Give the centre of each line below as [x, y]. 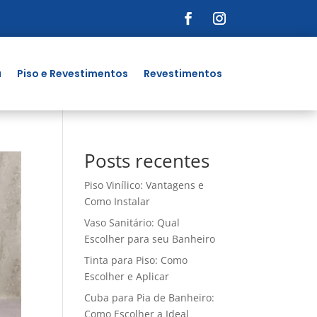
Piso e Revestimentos [72, 74]
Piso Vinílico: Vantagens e [144, 185]
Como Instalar [117, 201]
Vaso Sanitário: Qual [132, 223]
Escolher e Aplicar [127, 276]
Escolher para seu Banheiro [150, 239]
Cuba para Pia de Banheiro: [150, 298]
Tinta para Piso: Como [136, 260]
